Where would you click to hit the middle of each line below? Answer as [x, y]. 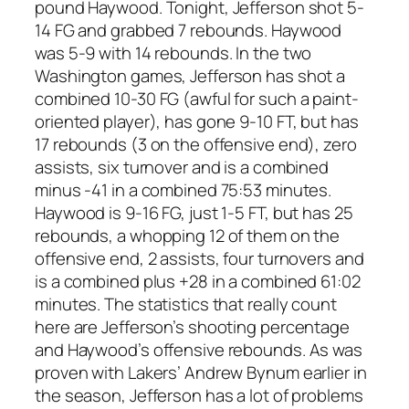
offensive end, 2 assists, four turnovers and [199, 259]
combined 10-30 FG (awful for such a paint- [197, 99]
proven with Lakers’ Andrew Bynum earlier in [201, 373]
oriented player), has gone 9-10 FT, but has [197, 122]
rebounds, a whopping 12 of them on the [188, 236]
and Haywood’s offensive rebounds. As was [199, 350]
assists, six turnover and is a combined [182, 168]
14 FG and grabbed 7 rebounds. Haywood [189, 31]
